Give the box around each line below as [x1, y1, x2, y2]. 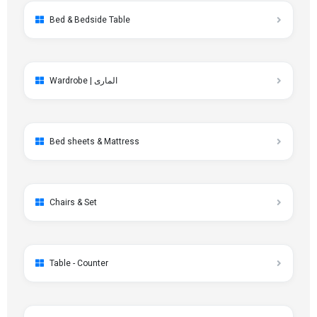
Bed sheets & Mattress [50, 135, 139, 148]
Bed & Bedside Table [50, 13, 130, 26]
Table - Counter [50, 257, 108, 270]
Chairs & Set [50, 196, 97, 209]
